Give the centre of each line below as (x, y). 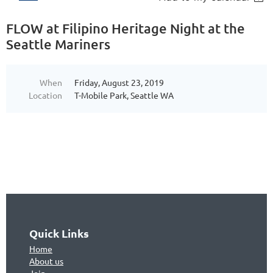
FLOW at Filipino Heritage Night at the (126, 29)
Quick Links (59, 233)
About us (46, 261)
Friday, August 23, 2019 (119, 83)
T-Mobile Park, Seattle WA (124, 95)
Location (45, 95)
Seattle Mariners (58, 44)
